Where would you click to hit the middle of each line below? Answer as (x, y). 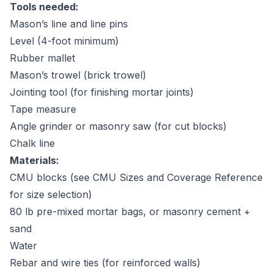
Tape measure (43, 109)
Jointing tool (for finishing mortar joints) (102, 92)
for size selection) (51, 194)
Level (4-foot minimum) (64, 41)
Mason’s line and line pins (69, 24)
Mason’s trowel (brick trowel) (78, 75)
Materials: (34, 160)
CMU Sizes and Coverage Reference (178, 177)
